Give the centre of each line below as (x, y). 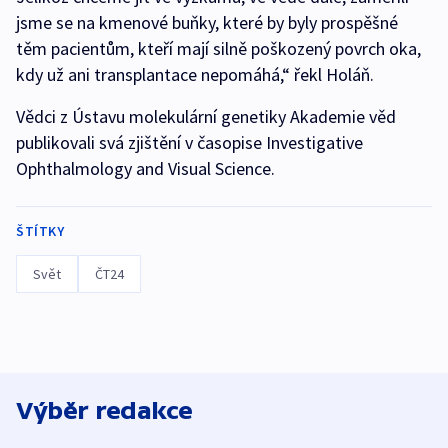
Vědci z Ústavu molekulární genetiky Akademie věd (206, 116)
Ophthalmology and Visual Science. (145, 168)
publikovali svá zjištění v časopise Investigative (189, 142)
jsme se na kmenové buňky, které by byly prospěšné (207, 22)
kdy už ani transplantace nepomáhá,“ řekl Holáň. (195, 74)
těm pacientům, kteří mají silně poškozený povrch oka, (218, 48)
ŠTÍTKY (40, 230)
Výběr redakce (104, 410)
